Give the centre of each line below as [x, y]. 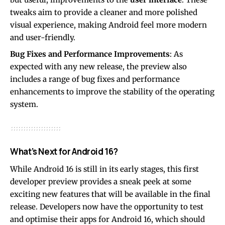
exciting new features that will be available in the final [110, 194]
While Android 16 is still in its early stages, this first [104, 169]
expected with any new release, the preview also [98, 67]
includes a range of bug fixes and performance [95, 79]
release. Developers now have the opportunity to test [107, 207]
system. [24, 104]
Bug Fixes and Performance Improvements [90, 54]
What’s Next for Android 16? [64, 152]
